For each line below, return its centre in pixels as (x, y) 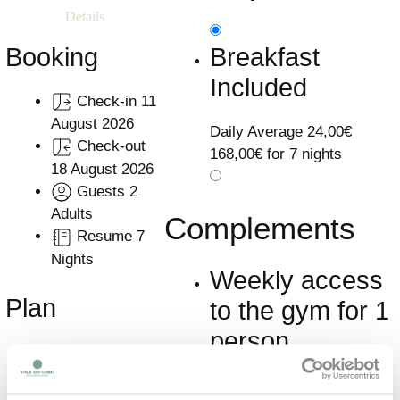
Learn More (283, 381)
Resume (104, 237)
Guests (101, 191)
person (250, 342)
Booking (52, 57)
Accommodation (104, 353)
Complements (260, 229)
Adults (72, 214)
